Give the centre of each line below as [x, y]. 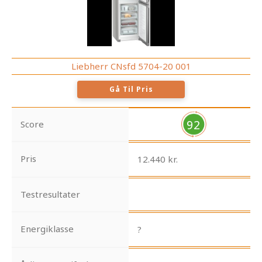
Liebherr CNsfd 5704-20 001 [131, 66]
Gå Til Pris [131, 89]
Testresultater [50, 194]
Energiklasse [47, 229]
